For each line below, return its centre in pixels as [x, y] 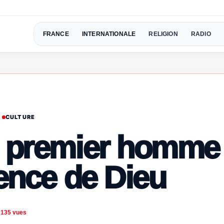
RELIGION [163, 34]
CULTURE [20, 117]
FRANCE [56, 34]
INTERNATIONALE [109, 34]
